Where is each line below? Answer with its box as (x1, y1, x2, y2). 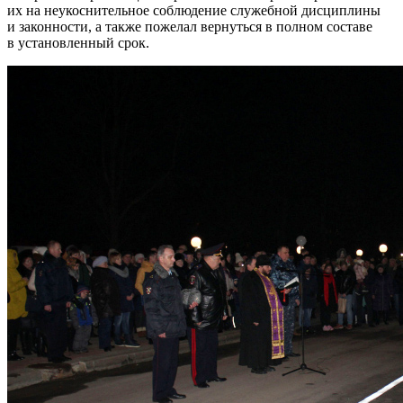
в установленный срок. (7, 34, 149, 50)
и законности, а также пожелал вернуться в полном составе (7, 18, 372, 34)
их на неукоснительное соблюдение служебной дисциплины (7, 2, 381, 18)
